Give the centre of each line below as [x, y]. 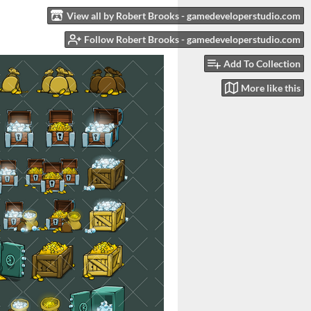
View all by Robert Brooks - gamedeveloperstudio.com [184, 15]
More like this [271, 87]
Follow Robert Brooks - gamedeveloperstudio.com [192, 40]
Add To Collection [262, 64]
